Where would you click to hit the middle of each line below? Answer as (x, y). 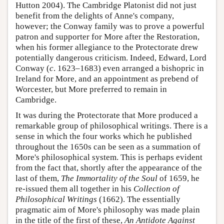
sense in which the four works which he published (104, 136)
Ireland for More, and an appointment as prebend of (107, 78)
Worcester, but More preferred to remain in (91, 89)
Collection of (156, 188)
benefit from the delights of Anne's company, (95, 15)
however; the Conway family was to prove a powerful (110, 26)
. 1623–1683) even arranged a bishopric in (129, 68)
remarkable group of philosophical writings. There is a (112, 125)
